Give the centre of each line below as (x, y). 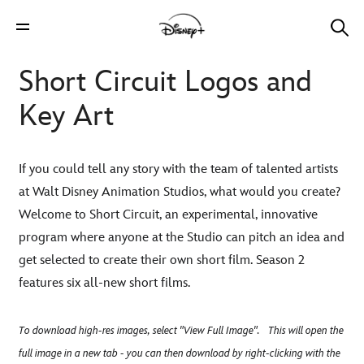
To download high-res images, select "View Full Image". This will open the (181, 331)
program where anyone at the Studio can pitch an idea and (182, 238)
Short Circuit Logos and (165, 82)
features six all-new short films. (104, 283)
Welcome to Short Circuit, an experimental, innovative (168, 215)
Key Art (66, 117)
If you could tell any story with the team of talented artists (178, 169)
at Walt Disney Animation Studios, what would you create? (180, 192)
